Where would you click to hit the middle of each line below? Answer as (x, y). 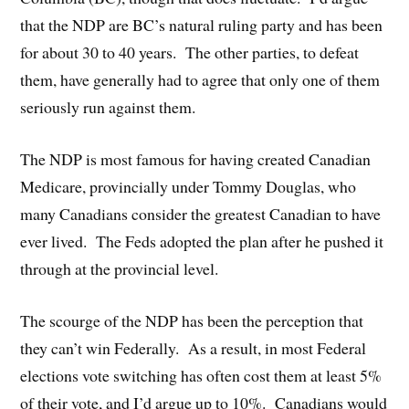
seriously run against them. (108, 107)
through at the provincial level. (120, 268)
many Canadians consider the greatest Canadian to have (201, 213)
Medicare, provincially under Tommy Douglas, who (189, 186)
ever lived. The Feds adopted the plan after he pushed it (202, 241)
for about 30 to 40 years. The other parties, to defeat (190, 52)
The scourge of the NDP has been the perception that (192, 320)
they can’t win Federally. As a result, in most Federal (194, 347)
